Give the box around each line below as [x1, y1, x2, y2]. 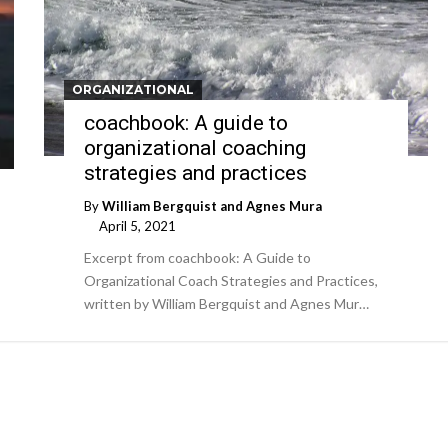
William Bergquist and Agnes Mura [102, 198, 322, 215]
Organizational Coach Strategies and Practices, [84, 272, 378, 290]
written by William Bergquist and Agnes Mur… [84, 295, 369, 313]
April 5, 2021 [99, 218, 176, 235]
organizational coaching [84, 136, 306, 161]
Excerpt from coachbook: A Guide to [84, 249, 311, 267]
